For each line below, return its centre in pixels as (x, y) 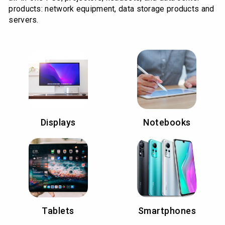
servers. (24, 20)
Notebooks (167, 122)
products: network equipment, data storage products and (111, 9)
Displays (58, 122)
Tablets (58, 210)
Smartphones (167, 210)
